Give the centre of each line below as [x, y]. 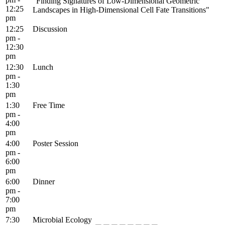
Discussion [50, 29]
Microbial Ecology [62, 219]
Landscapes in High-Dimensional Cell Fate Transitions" [121, 10]
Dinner [44, 181]
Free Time [49, 105]
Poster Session [55, 143]
